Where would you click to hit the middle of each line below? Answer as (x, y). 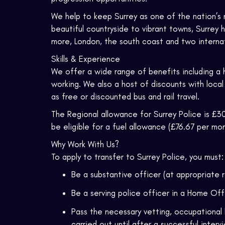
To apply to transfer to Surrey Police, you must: (137, 157)
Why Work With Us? (85, 144)
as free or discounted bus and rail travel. (125, 97)
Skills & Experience (86, 59)
